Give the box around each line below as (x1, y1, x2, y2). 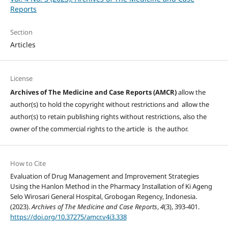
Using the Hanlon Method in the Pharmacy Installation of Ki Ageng (10, 181, 212, 191)
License (10, 73, 33, 83)
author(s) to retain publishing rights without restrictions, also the (10, 111, 207, 121)
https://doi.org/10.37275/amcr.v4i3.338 (10, 212, 127, 221)
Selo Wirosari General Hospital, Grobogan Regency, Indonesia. (10, 191, 197, 201)
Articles (10, 39, 36, 49)
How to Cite (10, 158, 46, 168)
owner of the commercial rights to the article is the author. (10, 124, 188, 133)
